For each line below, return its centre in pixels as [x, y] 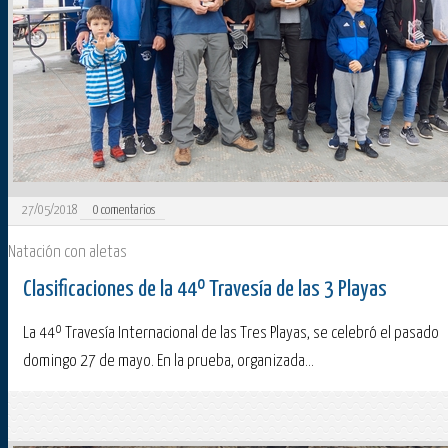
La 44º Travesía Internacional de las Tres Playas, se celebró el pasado [231, 334]
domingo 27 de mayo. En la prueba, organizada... [168, 362]
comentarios [127, 211]
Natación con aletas [67, 253]
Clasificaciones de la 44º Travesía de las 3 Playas [205, 290]
